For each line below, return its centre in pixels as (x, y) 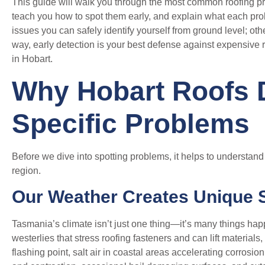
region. (26, 170)
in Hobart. (32, 59)
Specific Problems (131, 123)
